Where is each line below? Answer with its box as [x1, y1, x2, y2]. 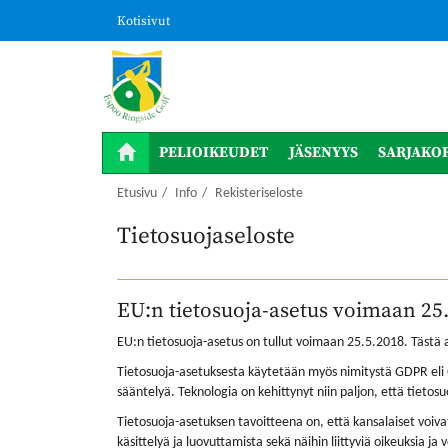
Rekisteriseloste [215, 186, 303, 201]
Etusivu [117, 186, 157, 201]
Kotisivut [117, 13, 170, 29]
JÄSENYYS [289, 143, 358, 162]
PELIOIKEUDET [159, 143, 269, 162]
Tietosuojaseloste [117, 222, 295, 251]
